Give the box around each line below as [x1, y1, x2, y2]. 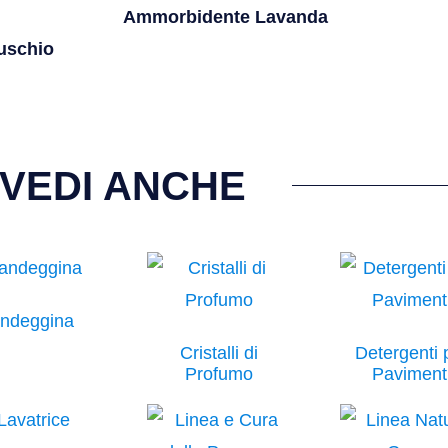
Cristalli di [179, 342, 258, 363]
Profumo [184, 363, 253, 384]
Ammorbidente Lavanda [122, 6, 328, 27]
